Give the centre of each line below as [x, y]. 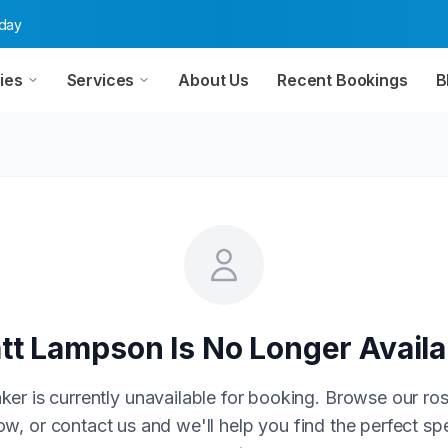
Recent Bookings [342, 80]
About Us [214, 80]
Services [100, 80]
